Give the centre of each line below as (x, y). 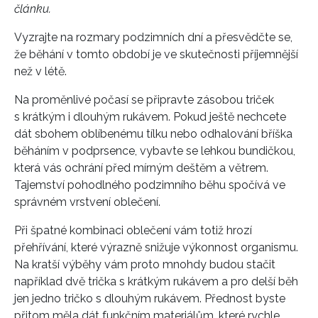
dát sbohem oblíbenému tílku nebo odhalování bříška (153, 133)
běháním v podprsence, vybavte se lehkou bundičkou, (155, 150)
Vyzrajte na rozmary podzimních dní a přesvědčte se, (153, 37)
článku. (33, 9)
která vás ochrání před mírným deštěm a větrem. (141, 168)
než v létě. (40, 71)
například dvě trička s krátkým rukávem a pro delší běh (156, 281)
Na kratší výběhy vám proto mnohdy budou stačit (145, 264)
